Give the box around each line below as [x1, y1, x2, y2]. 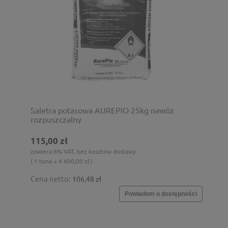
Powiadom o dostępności [125, 190, 197, 197]
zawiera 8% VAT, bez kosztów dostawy [31, 147, 136, 155]
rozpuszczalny [31, 113, 81, 124]
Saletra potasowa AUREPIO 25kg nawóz [31, 104, 174, 115]
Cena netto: [31, 173, 72, 183]
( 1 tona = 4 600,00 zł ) [31, 156, 93, 165]
